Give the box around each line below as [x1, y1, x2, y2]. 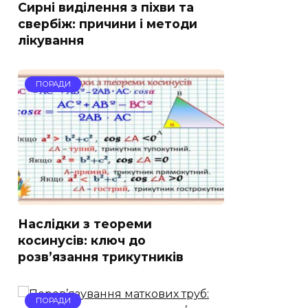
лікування [18, 32, 84, 47]
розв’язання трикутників [18, 249, 184, 264]
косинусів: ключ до [18, 232, 146, 247]
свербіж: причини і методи [18, 16, 197, 31]
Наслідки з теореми [18, 216, 152, 231]
